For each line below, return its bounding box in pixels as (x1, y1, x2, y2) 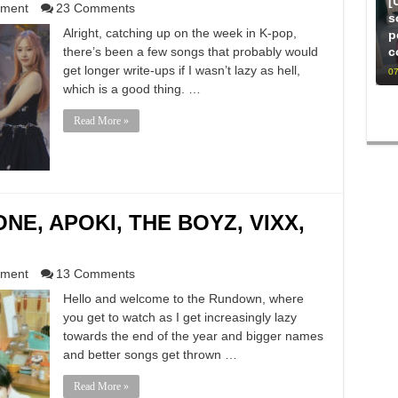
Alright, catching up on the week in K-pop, (62, 26, 297, 40)
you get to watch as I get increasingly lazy (62, 310, 297, 324)
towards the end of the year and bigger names (62, 329, 323, 343)
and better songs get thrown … (62, 347, 237, 362)
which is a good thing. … (62, 82, 201, 96)
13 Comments (55, 267, 135, 281)
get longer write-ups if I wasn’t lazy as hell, (62, 63, 300, 77)
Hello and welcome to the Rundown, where (62, 291, 304, 306)
